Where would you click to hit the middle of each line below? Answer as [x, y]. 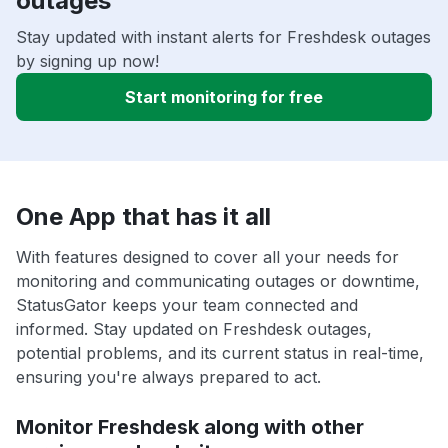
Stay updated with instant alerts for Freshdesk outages [223, 37]
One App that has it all [143, 217]
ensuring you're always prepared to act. [168, 377]
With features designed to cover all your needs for [207, 257]
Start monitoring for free [224, 97]
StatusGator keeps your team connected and [187, 305]
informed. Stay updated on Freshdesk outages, [194, 329]
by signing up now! [87, 61]
